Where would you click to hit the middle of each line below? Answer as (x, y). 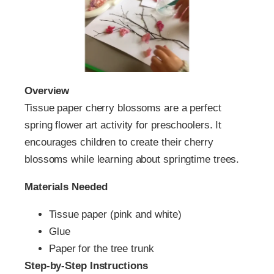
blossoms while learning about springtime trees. (132, 160)
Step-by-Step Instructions (86, 266)
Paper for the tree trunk (102, 249)
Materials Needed (66, 187)
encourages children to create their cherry (119, 143)
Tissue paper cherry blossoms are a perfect (123, 108)
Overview (47, 91)
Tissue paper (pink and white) (116, 215)
